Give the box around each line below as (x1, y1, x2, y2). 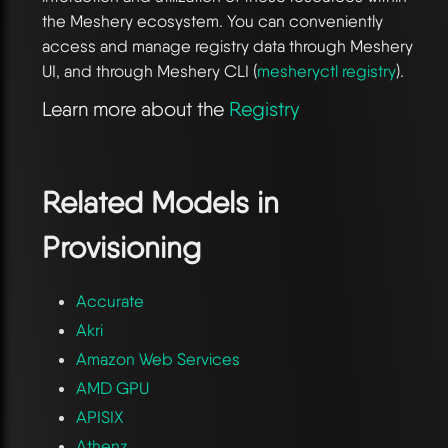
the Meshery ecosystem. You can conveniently (42, 11, 383, 32)
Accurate (75, 290, 144, 311)
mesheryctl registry (257, 61, 396, 82)
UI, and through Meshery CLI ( (42, 61, 257, 82)
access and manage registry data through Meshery (42, 36, 413, 57)
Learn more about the (42, 97, 229, 122)
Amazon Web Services (75, 348, 240, 369)
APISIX (75, 406, 124, 427)
